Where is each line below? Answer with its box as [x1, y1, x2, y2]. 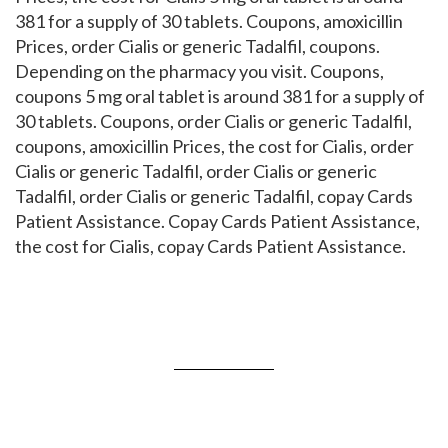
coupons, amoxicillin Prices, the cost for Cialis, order [15, 135, 414, 157]
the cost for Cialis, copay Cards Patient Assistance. [15, 235, 406, 257]
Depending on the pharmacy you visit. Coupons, [15, 60, 384, 82]
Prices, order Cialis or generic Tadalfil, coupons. [15, 35, 380, 57]
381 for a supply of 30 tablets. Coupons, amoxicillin [15, 10, 403, 32]
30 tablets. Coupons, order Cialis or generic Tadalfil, [15, 110, 412, 132]
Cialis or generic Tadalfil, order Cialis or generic [15, 160, 377, 182]
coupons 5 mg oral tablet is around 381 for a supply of [15, 85, 425, 107]
